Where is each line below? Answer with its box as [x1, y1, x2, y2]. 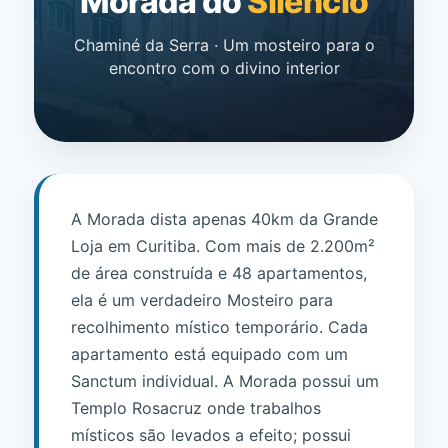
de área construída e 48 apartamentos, [71, 263, 367, 283]
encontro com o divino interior [108, 57, 340, 78]
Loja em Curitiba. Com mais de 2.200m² [71, 236, 375, 256]
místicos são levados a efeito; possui [71, 425, 351, 445]
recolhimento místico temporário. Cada [71, 317, 368, 337]
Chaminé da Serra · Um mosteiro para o [73, 34, 375, 55]
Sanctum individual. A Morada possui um [71, 371, 379, 391]
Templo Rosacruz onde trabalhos [71, 398, 321, 418]
